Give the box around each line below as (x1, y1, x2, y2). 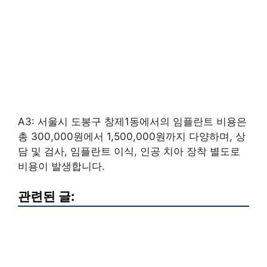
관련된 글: (18, 188, 74, 204)
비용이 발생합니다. (18, 160, 105, 172)
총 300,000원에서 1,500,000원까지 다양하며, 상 (18, 130, 246, 142)
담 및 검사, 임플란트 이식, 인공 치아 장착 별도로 (18, 145, 240, 157)
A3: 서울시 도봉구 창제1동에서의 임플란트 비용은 (18, 115, 247, 128)
